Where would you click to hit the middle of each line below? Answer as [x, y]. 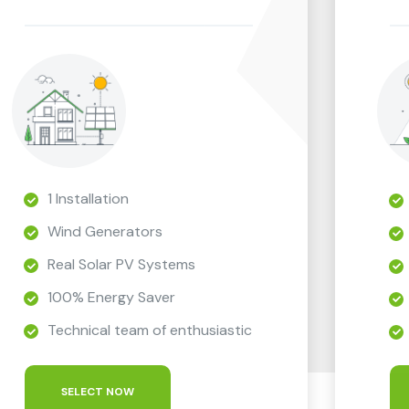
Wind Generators [105, 231]
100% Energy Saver [111, 297]
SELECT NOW [97, 391]
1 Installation [88, 198]
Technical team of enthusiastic [149, 330]
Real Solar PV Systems [121, 264]
